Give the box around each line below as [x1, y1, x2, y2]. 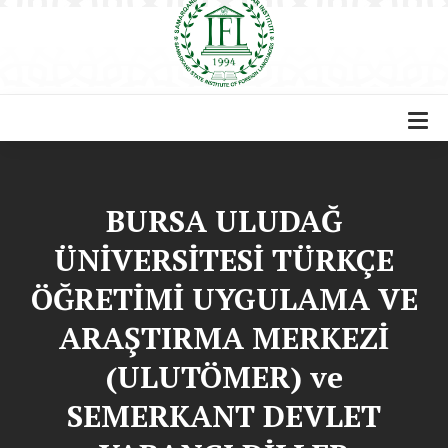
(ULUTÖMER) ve [105, 357, 343, 398]
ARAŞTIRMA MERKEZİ [59, 318, 389, 359]
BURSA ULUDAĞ [106, 201, 342, 242]
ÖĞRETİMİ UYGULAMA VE [30, 279, 418, 320]
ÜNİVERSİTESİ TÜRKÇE [54, 240, 394, 281]
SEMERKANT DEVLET [67, 396, 381, 437]
